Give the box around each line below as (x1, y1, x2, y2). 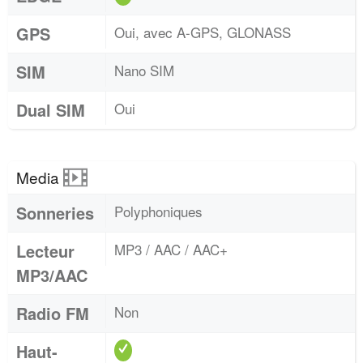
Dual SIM (16, 98, 85, 122)
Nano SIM (114, 60, 174, 80)
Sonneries (16, 201, 94, 224)
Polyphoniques (114, 201, 203, 221)
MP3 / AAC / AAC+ (114, 239, 228, 259)
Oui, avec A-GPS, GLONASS (114, 22, 291, 42)
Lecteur (16, 239, 75, 263)
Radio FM (16, 301, 89, 325)
